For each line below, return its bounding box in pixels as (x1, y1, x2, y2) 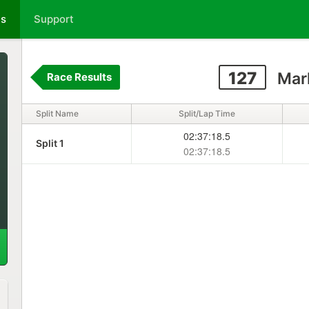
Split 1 (35, 137, 64, 149)
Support (34, 12, 74, 26)
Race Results (46, 70, 112, 83)
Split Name (35, 108, 79, 119)
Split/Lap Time (178, 108, 235, 119)
